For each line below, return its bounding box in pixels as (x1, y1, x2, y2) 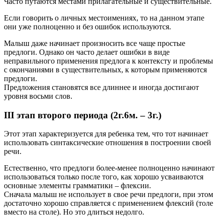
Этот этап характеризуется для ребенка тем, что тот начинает (4, 130, 208, 138)
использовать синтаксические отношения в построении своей (4, 138, 211, 147)
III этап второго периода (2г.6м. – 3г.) (4, 109, 161, 120)
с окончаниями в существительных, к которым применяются (4, 65, 207, 74)
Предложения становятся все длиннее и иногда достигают (4, 83, 199, 91)
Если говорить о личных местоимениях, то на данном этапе (4, 13, 204, 22)
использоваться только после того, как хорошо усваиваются (4, 173, 203, 181)
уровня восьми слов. (4, 91, 72, 100)
